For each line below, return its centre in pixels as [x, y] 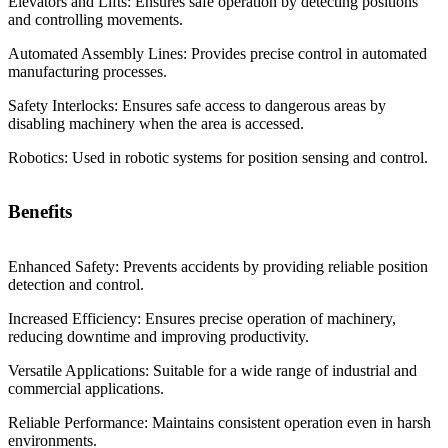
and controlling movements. [95, 19]
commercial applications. [86, 389]
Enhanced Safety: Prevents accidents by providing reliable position [218, 267]
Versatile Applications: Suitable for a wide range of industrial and [212, 371]
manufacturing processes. [87, 71]
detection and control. [76, 285]
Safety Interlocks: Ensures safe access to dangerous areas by [197, 105]
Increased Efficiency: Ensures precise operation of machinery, [202, 319]
